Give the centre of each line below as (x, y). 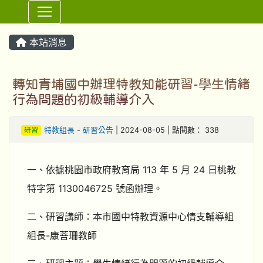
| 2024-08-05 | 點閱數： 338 (166, 130)
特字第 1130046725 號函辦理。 (95, 188)
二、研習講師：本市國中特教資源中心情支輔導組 (130, 217)
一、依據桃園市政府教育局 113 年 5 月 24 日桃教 (131, 170)
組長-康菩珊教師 (62, 235)
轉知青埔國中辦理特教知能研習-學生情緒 (131, 84)
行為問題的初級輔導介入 (83, 99)
